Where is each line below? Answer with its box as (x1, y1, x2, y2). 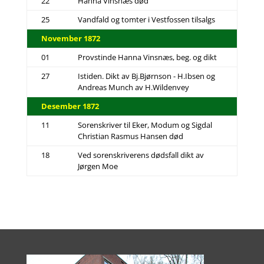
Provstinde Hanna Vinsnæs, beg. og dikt (77, 52, 217, 62)
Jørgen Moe (77, 161, 118, 171)
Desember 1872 (41, 101, 99, 111)
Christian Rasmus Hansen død (77, 131, 183, 141)
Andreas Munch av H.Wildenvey (77, 82, 189, 93)
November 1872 (41, 33, 100, 44)
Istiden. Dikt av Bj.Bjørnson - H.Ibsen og (77, 71, 215, 81)
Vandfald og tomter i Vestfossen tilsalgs (77, 14, 215, 25)
